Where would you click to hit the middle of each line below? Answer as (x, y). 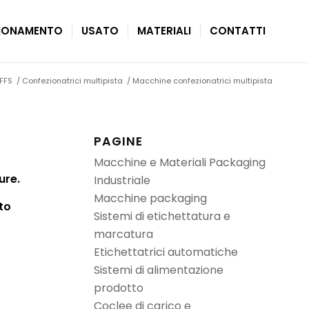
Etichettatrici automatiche (166, 252)
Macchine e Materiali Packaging (180, 162)
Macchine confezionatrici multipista (202, 81)
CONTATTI (238, 31)
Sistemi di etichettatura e (162, 216)
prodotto (119, 288)
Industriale (122, 180)
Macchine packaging (150, 198)
